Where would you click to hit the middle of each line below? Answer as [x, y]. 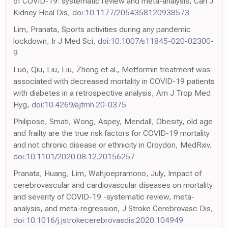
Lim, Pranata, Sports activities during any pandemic [102, 30]
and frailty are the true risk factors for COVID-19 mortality [111, 133]
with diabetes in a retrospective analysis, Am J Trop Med [112, 93]
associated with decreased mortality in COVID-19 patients [114, 81]
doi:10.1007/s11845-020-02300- [156, 41]
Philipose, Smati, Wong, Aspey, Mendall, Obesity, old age [113, 122]
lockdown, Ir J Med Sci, [55, 41]
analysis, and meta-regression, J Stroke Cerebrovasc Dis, [113, 209]
